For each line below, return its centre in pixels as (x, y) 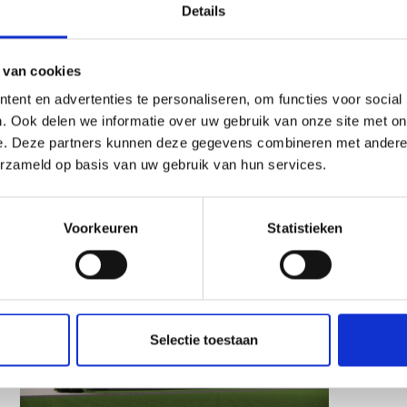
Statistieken (305, 228)
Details (203, 11)
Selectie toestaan (203, 340)
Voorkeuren (101, 228)
